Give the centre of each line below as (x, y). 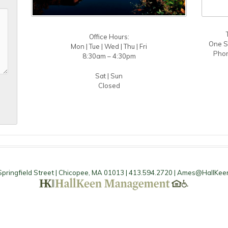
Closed (109, 85)
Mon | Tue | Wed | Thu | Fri (109, 46)
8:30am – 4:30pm (109, 56)
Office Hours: (109, 37)
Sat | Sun (109, 76)
